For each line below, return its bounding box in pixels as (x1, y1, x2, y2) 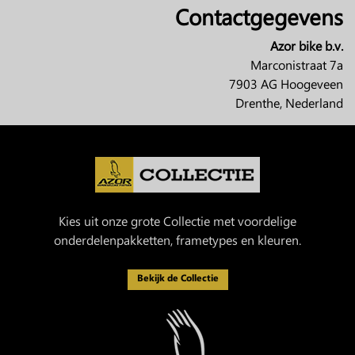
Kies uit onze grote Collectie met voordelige (59, 212, 296, 229)
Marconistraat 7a (250, 55, 343, 73)
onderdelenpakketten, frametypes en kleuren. (54, 231, 301, 248)
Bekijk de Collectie (136, 272, 219, 284)
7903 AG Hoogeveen (229, 74, 343, 92)
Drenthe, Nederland (235, 94, 343, 111)
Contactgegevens (175, 2, 343, 31)
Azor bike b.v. (270, 36, 343, 54)
